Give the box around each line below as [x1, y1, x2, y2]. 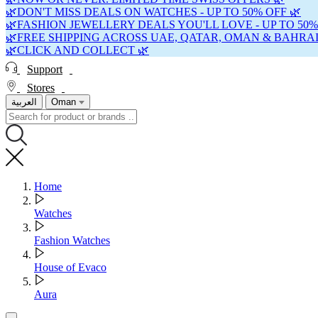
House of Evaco [34, 261, 106, 274]
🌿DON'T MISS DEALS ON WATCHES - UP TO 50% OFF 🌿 [6, 6, 301, 18]
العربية [11, 97, 37, 108]
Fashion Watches [34, 234, 110, 247]
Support [27, 62, 62, 75]
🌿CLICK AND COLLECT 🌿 [6, 44, 149, 57]
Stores [27, 82, 55, 94]
